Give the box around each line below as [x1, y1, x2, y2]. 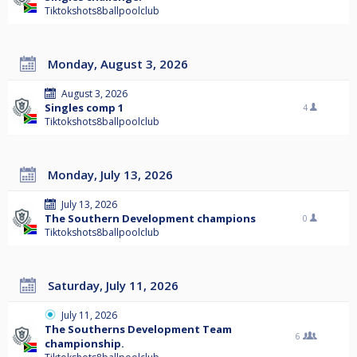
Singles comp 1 [45, 100, 124, 116]
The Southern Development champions [45, 211, 256, 226]
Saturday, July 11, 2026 [54, 277, 178, 294]
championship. [45, 336, 124, 351]
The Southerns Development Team [45, 322, 232, 337]
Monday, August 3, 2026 [58, 56, 188, 73]
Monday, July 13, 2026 [58, 167, 173, 183]
